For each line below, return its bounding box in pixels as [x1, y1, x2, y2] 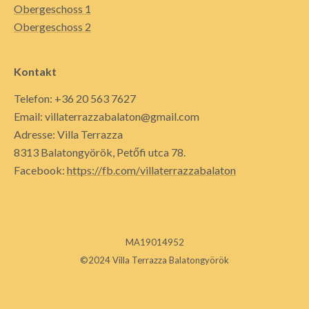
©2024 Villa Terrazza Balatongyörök [80, 254, 229, 266]
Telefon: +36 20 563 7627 [14, 91, 136, 105]
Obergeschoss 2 [14, 19, 91, 33]
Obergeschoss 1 [14, 1, 91, 15]
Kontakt [14, 64, 57, 78]
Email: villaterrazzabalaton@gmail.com [14, 109, 199, 123]
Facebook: [14, 163, 67, 177]
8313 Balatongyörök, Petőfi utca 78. [14, 145, 186, 159]
